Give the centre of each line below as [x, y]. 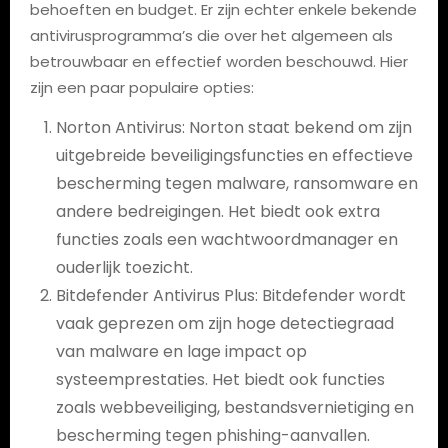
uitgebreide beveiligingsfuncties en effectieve [234, 155]
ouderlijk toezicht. [124, 267]
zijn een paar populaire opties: [141, 87]
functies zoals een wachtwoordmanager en [226, 239]
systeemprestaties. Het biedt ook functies [220, 379]
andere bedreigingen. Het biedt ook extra [217, 211]
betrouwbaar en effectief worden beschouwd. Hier [218, 61]
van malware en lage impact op [181, 351]
